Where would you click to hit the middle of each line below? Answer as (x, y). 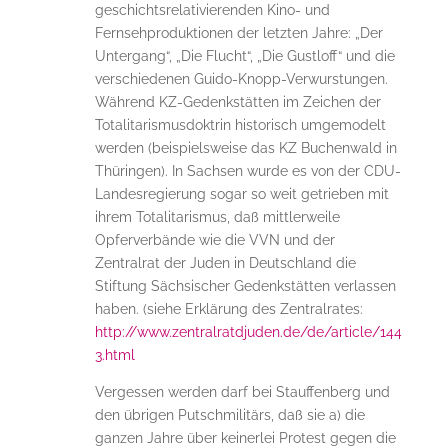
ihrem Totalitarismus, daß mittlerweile (217, 217)
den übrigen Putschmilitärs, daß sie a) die (229, 415)
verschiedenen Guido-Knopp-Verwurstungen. (241, 79)
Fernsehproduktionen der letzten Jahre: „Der (238, 33)
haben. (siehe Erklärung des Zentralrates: (228, 309)
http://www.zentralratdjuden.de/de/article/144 (248, 332)
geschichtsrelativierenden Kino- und (212, 10)
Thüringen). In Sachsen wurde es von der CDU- (247, 171)
